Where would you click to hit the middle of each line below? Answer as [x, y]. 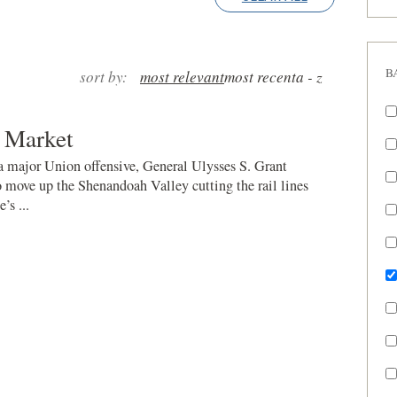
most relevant [182, 77]
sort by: [104, 77]
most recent [260, 77]
